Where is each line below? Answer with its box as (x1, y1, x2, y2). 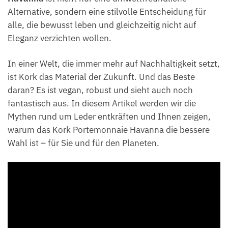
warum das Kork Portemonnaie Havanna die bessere (8, 124, 210, 135)
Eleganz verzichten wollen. (8, 32, 111, 44)
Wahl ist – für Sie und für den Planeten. (8, 137, 159, 149)
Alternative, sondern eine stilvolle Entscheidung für (8, 6, 206, 17)
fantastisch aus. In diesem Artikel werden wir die (8, 97, 196, 109)
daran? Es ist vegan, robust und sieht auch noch (8, 84, 193, 96)
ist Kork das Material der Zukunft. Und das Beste (8, 71, 195, 82)
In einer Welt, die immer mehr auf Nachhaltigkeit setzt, (8, 58, 220, 69)
